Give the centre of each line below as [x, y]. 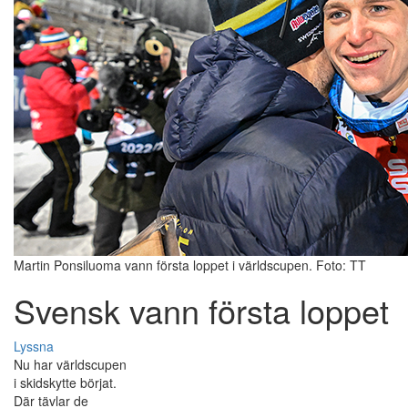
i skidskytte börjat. [65, 383]
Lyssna [34, 347]
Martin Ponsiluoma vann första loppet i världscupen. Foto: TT [190, 265]
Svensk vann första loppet [201, 311]
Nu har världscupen [70, 365]
